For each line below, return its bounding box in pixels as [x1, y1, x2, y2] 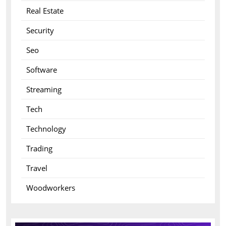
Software [26, 65, 57, 75]
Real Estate [26, 6, 64, 16]
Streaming [26, 84, 62, 94]
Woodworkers [26, 183, 75, 193]
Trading [26, 143, 52, 153]
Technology [26, 124, 66, 134]
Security [26, 25, 54, 35]
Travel [26, 163, 47, 173]
